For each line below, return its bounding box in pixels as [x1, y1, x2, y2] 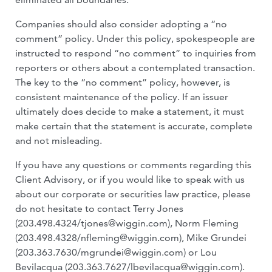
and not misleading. [15, 135, 102, 146]
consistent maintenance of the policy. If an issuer [15, 91, 228, 103]
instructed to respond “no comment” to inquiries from [15, 47, 256, 59]
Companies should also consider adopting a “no [15, 18, 227, 30]
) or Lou [183, 246, 217, 258]
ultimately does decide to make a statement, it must [15, 106, 244, 117]
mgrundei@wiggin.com [81, 246, 183, 258]
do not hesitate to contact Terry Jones [15, 203, 183, 214]
